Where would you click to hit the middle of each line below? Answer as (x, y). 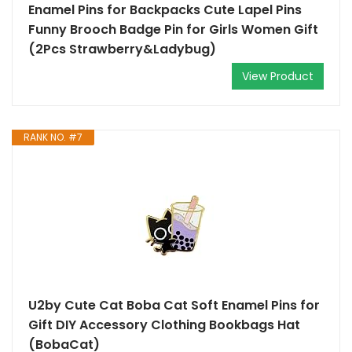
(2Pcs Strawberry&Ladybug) (122, 49)
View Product (278, 76)
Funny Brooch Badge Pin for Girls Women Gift (173, 29)
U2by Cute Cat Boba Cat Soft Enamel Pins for (174, 305)
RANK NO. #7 (53, 137)
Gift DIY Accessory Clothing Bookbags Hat (164, 325)
